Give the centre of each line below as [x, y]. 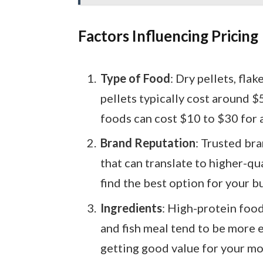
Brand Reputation [148, 143]
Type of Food [135, 78]
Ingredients [131, 208]
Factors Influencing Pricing [168, 36]
